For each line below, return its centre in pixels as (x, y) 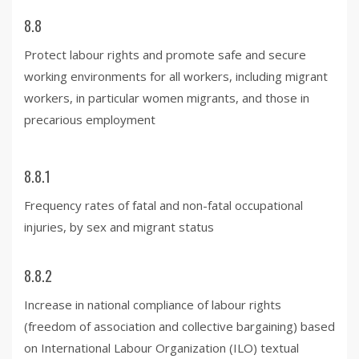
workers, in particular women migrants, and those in (167, 97)
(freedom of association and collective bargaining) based (179, 326)
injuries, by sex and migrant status (119, 226)
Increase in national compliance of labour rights (153, 304)
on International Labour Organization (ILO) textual (161, 347)
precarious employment (90, 119)
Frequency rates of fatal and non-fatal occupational (163, 205)
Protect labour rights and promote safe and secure (165, 54)
